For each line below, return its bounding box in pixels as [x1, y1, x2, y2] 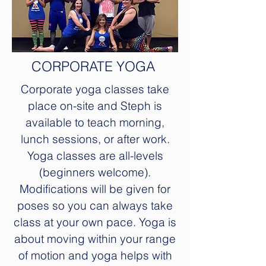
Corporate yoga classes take [21, 82, 169, 96]
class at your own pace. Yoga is [14, 215, 176, 229]
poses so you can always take [17, 198, 173, 213]
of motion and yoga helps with [18, 248, 172, 262]
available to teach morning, [26, 115, 164, 129]
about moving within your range [14, 232, 176, 246]
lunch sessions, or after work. [20, 132, 170, 146]
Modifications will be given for [20, 182, 170, 196]
